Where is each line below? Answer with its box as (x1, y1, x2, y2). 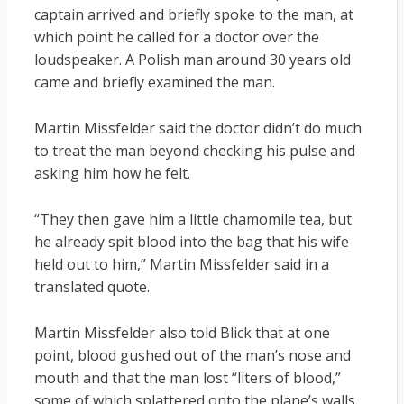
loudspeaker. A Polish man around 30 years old (33, 49, 351, 69)
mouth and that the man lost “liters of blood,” (33, 367, 341, 388)
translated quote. (33, 276, 150, 297)
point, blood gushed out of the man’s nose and (33, 344, 351, 365)
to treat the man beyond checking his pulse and (33, 140, 355, 161)
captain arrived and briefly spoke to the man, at (33, 4, 353, 24)
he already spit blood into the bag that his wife (33, 231, 349, 252)
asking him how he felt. (33, 162, 190, 183)
